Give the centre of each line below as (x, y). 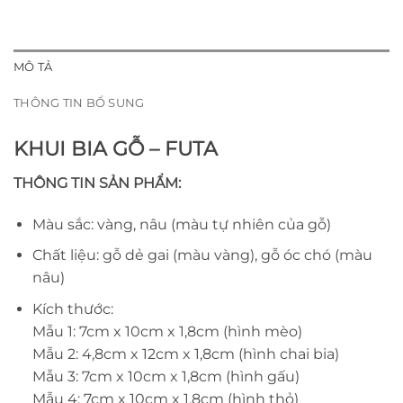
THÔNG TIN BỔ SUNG (79, 103)
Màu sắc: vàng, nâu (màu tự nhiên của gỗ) (181, 224)
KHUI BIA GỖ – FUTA (116, 148)
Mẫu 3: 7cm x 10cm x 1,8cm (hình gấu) (166, 376)
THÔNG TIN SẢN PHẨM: (97, 183)
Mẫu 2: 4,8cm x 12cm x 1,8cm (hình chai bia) (185, 354)
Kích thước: (72, 309)
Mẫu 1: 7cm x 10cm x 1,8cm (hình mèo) (167, 331)
